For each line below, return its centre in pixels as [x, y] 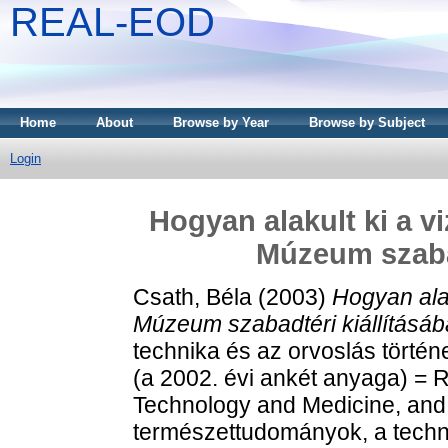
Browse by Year [221, 122]
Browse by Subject [367, 122]
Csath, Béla [192, 296]
